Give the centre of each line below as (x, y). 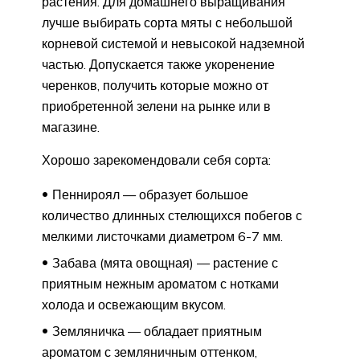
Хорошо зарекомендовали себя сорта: (156, 160)
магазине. (71, 127)
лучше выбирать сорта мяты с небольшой (167, 22)
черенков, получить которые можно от (155, 85)
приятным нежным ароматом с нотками (160, 283)
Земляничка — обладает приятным (157, 331)
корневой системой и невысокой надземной (173, 43)
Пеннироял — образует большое (150, 194)
